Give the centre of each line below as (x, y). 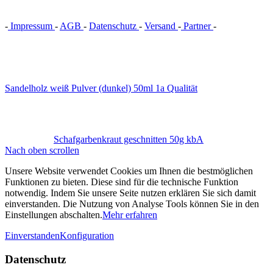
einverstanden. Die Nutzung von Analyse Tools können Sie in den (132, 204)
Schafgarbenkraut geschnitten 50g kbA (129, 140)
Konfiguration (87, 236)
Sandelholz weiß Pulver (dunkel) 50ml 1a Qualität (101, 88)
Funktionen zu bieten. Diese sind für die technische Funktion (122, 182)
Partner (197, 26)
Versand (161, 26)
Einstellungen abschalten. (54, 215)
